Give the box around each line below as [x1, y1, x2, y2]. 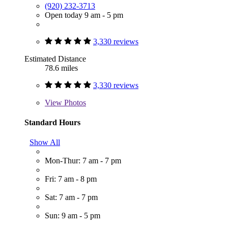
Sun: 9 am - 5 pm [45, 211, 100, 220]
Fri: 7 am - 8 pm [45, 175, 97, 184]
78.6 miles [45, 63, 78, 72]
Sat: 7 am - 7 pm [45, 193, 98, 202]
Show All [30, 138, 60, 147]
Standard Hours [24, 118, 80, 127]
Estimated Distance [24, 54, 86, 63]
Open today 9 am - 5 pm [45, 10, 123, 19]
